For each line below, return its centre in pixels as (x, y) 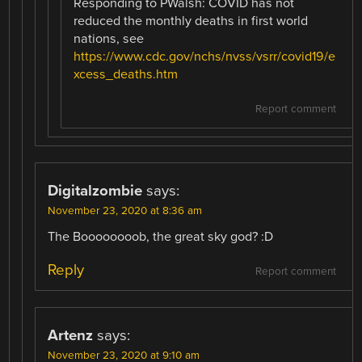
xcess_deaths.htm (126, 74)
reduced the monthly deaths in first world (191, 21)
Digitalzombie (95, 190)
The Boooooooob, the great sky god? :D (161, 236)
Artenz (71, 335)
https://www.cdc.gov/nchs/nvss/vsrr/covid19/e (205, 56)
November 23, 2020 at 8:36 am (125, 210)
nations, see (109, 38)
